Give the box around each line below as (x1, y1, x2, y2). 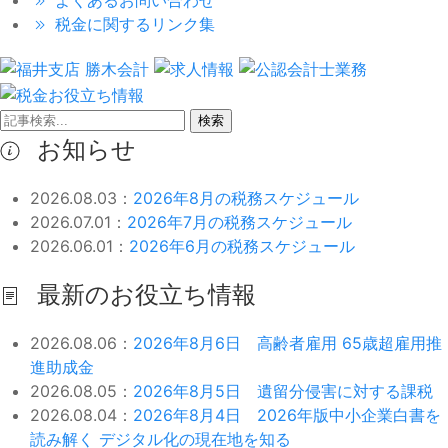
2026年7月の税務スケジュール (127, 212, 352, 233)
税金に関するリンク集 (50, 13, 215, 34)
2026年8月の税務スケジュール (133, 188, 359, 209)
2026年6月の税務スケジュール (129, 236, 355, 257)
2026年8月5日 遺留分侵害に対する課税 (133, 381, 433, 402)
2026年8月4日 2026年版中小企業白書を (133, 405, 441, 426)
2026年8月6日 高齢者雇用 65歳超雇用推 (133, 333, 442, 354)
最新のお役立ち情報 (30, 280, 256, 310)
